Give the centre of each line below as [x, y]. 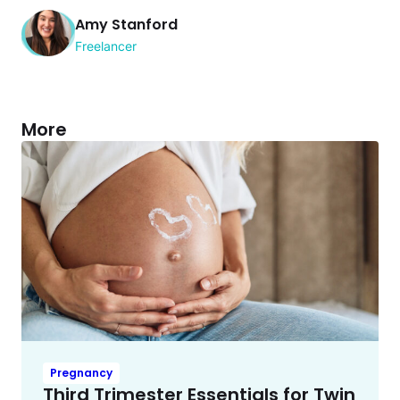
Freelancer [106, 46]
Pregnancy [81, 373]
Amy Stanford [126, 25]
